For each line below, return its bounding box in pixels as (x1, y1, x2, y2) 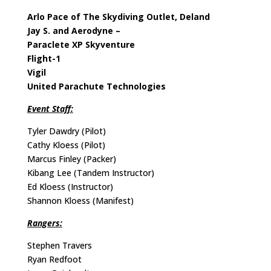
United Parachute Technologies (27, 80, 166, 92)
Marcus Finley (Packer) (27, 153, 116, 165)
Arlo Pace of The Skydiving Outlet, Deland (27, 11, 210, 22)
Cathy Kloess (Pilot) (27, 139, 105, 151)
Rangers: (27, 217, 62, 229)
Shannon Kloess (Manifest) (27, 195, 134, 206)
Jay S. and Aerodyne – (27, 25, 120, 36)
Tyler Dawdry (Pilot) (27, 125, 106, 137)
